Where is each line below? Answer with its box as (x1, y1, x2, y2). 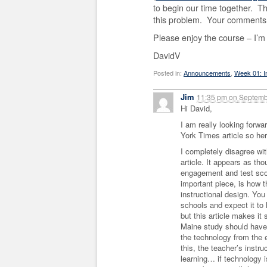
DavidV (153, 49, 181, 61)
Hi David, (181, 103, 212, 114)
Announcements (184, 68, 231, 77)
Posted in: (153, 68, 184, 77)
